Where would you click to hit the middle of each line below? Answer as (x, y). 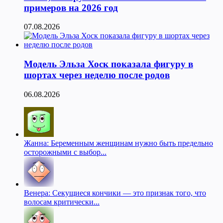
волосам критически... (62, 202)
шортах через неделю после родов (97, 75)
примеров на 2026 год (71, 7)
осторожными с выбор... (65, 152)
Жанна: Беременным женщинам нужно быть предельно (118, 143)
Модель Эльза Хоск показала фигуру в (109, 64)
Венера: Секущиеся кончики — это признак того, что (115, 193)
